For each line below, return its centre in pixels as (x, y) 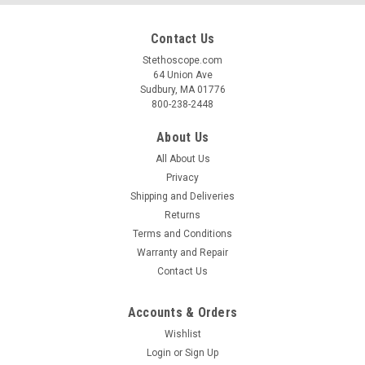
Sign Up (202, 353)
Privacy (182, 178)
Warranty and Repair (182, 253)
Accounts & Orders (182, 313)
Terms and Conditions (182, 234)
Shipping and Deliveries (182, 197)
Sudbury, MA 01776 (182, 90)
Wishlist (182, 334)
